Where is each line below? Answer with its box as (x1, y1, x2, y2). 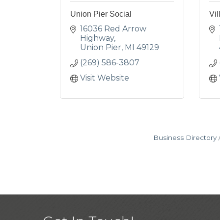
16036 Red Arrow (80, 24, 146, 33)
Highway (80, 33, 114, 43)
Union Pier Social (70, 10, 132, 18)
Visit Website (80, 73, 129, 82)
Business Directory (153, 134, 217, 141)
